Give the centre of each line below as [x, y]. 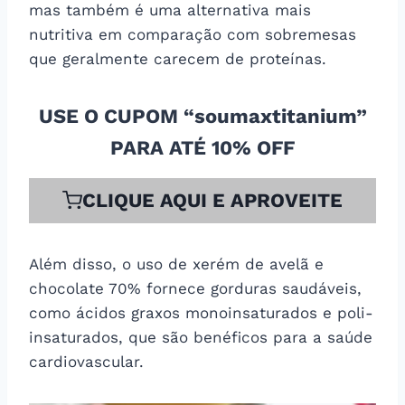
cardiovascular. [86, 361]
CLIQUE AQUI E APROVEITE [212, 200]
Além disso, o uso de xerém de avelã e [176, 264]
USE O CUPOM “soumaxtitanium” [202, 116]
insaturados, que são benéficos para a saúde [201, 337]
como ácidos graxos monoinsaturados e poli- [201, 312]
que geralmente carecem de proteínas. [178, 58]
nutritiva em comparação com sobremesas [193, 34]
